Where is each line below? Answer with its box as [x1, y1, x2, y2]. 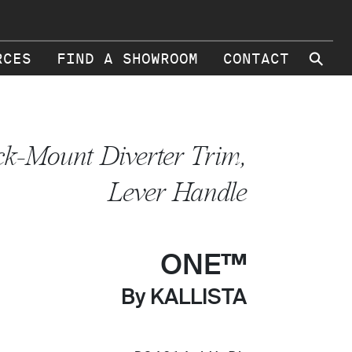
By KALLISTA [121, 288, 247, 309]
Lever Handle [107, 177, 247, 207]
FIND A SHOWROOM [57, 50, 198, 68]
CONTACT [223, 50, 289, 68]
